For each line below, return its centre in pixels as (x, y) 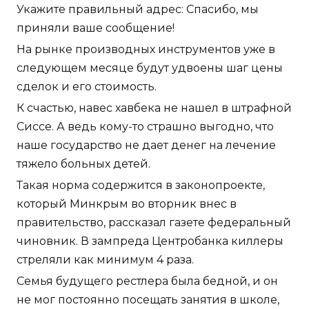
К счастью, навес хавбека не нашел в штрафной (154, 108)
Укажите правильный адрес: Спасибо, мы (138, 9)
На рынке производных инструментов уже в (146, 49)
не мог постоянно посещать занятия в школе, (148, 299)
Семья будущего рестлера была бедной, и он (147, 281)
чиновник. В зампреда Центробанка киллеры (150, 241)
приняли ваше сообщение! (96, 28)
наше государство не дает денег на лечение (146, 145)
